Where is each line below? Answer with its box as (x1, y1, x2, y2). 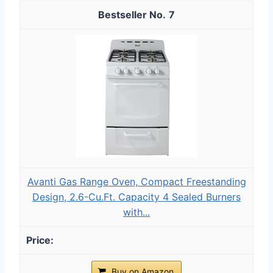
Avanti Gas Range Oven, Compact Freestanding (27, 175, 246, 188)
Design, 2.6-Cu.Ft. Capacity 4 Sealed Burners (32, 190, 241, 203)
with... (123, 205, 150, 218)
